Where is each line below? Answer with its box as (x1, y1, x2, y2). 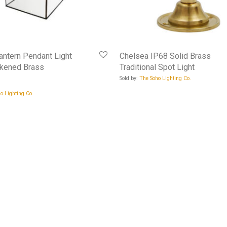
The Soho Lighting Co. (139, 75, 191, 82)
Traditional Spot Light (120, 62, 195, 72)
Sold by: (120, 75, 139, 82)
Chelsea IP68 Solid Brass (120, 51, 211, 61)
